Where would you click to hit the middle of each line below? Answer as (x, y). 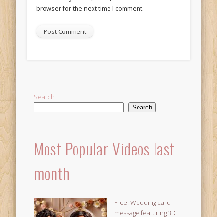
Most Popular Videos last (105, 148)
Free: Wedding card (143, 202)
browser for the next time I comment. (90, 8)
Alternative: (53, 54)
